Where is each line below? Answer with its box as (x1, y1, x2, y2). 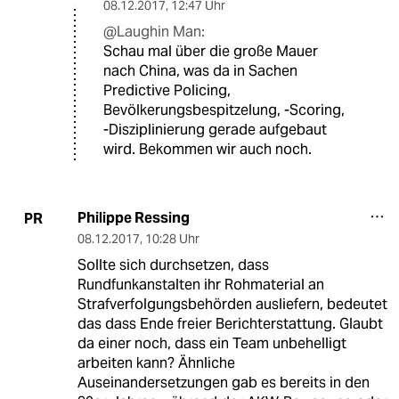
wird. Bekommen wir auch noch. (103, 140, 312, 159)
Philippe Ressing (77, 208, 190, 228)
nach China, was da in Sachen (103, 61, 297, 81)
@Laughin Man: (103, 22, 205, 42)
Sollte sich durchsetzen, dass (77, 256, 269, 275)
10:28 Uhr (144, 231, 199, 248)
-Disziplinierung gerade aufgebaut (103, 120, 327, 140)
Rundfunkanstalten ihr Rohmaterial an (77, 275, 324, 295)
